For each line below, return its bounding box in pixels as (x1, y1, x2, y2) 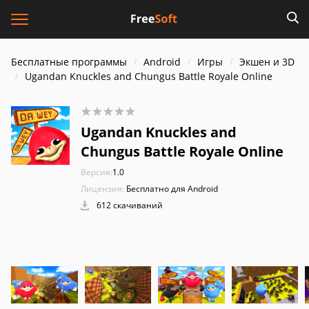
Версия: (81, 166, 112, 178)
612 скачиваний (94, 199, 163, 211)
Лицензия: (81, 183, 124, 195)
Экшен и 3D (239, 55, 295, 68)
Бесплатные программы (11, 55, 127, 68)
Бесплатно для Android (126, 183, 218, 195)
